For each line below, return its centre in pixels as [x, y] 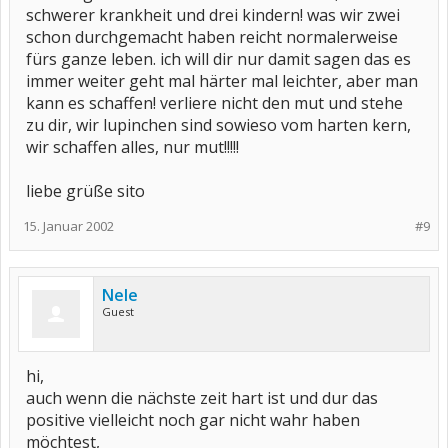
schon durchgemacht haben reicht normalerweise [212, 37]
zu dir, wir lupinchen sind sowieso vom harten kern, [218, 125]
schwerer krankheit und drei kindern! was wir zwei [213, 15]
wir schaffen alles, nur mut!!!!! [132, 147]
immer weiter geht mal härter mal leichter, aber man [222, 81]
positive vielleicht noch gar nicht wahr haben [193, 420]
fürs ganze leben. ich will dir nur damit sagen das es [218, 59]
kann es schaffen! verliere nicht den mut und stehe [214, 103]
